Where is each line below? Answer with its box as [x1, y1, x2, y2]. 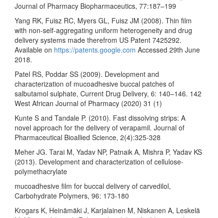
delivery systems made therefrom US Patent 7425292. [15, 35, 182, 45]
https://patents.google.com [54, 44, 136, 54]
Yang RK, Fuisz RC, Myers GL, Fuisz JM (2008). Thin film [15, 15, 192, 25]
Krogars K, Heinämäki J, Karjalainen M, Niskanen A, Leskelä [15, 205, 200, 215]
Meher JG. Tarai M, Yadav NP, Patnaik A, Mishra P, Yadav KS [15, 146, 202, 157]
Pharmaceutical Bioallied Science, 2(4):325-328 [15, 132, 161, 142]
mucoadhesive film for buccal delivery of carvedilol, [15, 181, 171, 191]
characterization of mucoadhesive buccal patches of [15, 78, 174, 89]
